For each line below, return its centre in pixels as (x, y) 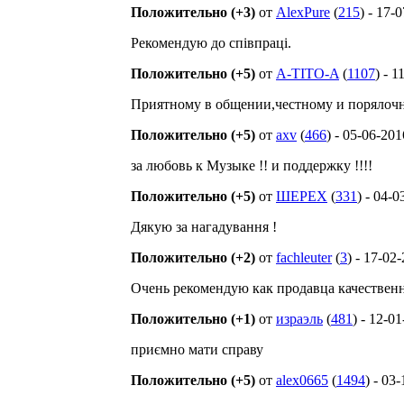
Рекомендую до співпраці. (211, 43)
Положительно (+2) (193, 257)
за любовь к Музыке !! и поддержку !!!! (252, 165)
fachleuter (304, 257)
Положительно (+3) (193, 12)
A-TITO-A (308, 73)
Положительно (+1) (193, 319)
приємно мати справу (197, 349)
